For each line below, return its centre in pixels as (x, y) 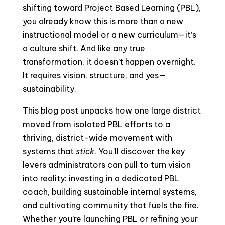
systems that (49, 151)
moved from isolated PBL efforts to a (96, 124)
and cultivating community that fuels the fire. (110, 205)
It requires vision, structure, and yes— (94, 75)
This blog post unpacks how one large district (111, 110)
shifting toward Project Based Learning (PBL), (111, 8)
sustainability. (49, 89)
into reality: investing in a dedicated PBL (101, 178)
